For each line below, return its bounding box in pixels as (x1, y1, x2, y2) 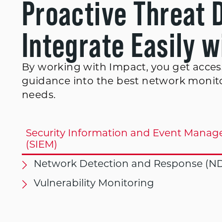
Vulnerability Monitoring (34, 179, 154, 189)
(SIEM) (26, 140, 57, 150)
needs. (22, 91, 56, 101)
